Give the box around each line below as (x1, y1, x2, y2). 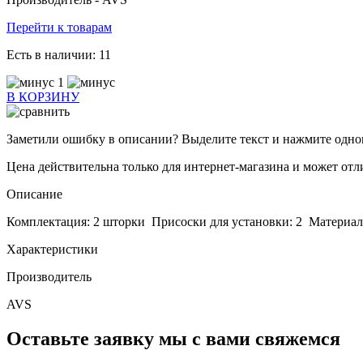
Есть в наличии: (6, 48, 99, 62)
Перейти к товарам (6, 20, 112, 35)
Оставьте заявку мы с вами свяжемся (6, 328, 340, 350)
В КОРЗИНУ (6, 90, 79, 105)
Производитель (6, 270, 92, 284)
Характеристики (6, 242, 98, 257)
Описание (6, 187, 62, 202)
